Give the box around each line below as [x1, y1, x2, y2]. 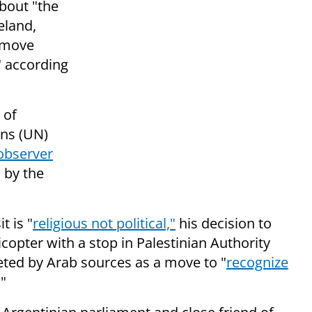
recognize [226, 253, 288, 272]
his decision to [175, 214, 272, 233]
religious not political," [33, 214, 175, 233]
